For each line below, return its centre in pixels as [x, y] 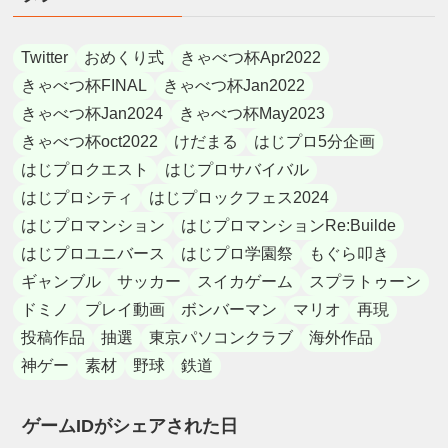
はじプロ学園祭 [237, 253]
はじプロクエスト [85, 169]
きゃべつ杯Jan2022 [234, 85]
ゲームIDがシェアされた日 [130, 426]
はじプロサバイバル [237, 169]
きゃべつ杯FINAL [84, 85]
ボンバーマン [229, 309]
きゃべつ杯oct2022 [90, 141]
